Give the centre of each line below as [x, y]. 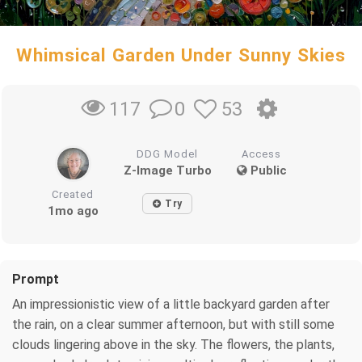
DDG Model [168, 154]
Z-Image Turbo [167, 170]
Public [267, 170]
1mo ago [73, 210]
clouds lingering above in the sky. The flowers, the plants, [173, 344]
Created [73, 194]
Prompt [36, 279]
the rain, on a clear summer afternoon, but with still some [173, 324]
